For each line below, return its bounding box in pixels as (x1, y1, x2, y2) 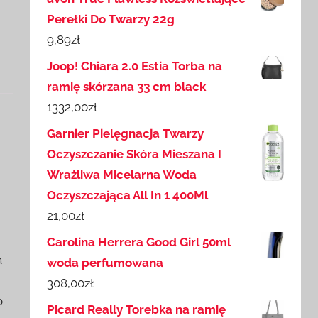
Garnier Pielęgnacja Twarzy (47, 126, 204, 141)
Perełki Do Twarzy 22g (47, 12, 175, 27)
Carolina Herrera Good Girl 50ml (47, 235, 231, 250)
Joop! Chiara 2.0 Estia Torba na (47, 59, 223, 74)
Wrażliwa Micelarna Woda (47, 168, 197, 182)
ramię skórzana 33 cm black (47, 79, 207, 94)
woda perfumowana (47, 256, 164, 270)
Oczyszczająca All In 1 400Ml (47, 188, 209, 203)
